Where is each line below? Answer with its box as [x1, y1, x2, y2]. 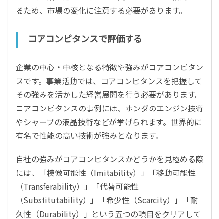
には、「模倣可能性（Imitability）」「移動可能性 [16, 167, 196, 179]
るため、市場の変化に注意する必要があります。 [16, 4, 187, 17]
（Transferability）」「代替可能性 [16, 180, 139, 193]
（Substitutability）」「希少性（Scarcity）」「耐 [16, 194, 198, 206]
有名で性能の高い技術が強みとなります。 [16, 130, 163, 142]
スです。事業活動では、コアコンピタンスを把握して [16, 75, 202, 87]
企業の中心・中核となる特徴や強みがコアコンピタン [16, 61, 203, 73]
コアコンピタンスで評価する [28, 32, 142, 45]
